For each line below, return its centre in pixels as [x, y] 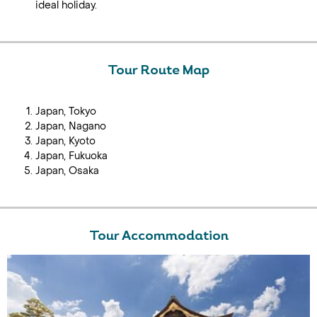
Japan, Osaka [67, 171]
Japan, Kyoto [65, 141]
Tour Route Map [158, 71]
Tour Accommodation [158, 237]
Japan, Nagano [71, 126]
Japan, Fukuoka [71, 156]
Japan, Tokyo [66, 111]
